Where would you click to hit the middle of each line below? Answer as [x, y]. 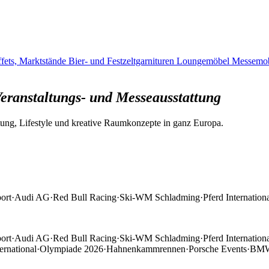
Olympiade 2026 [71, 249]
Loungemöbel [204, 61]
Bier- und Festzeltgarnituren [122, 61]
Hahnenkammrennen [146, 249]
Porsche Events [218, 249]
